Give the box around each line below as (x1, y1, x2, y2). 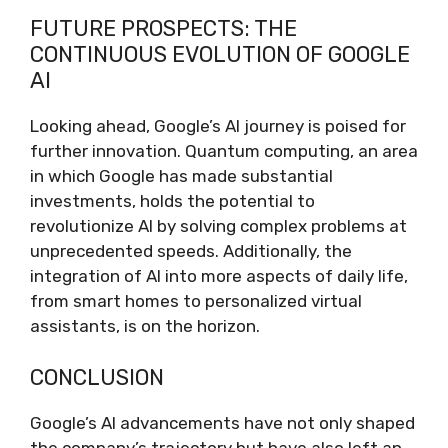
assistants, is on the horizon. (30, 316, 260, 336)
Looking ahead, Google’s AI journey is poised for (30, 116, 406, 136)
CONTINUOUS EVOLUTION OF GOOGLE (30, 41, 410, 68)
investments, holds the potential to (30, 191, 315, 211)
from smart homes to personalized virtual (30, 291, 362, 311)
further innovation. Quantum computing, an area (30, 141, 418, 161)
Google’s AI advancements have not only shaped (30, 412, 415, 433)
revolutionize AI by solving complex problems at (30, 216, 407, 236)
